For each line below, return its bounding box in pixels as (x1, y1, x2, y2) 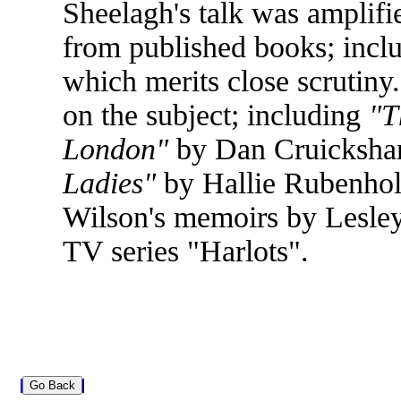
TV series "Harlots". (63, 235, 309, 268)
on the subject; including (63, 98, 369, 132)
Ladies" (63, 166, 156, 200)
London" (63, 132, 168, 166)
